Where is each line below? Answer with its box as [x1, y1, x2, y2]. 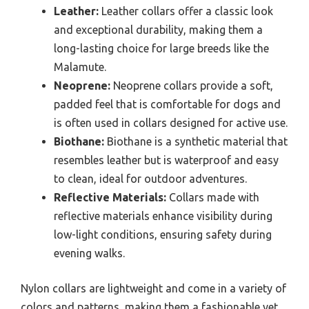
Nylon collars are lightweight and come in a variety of [21, 281, 286, 295]
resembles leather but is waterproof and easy [54, 153, 279, 166]
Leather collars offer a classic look [99, 4, 273, 17]
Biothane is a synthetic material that [104, 134, 288, 148]
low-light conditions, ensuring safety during [54, 228, 272, 241]
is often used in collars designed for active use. [54, 116, 288, 129]
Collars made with [166, 190, 259, 203]
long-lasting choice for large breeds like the [54, 41, 269, 54]
